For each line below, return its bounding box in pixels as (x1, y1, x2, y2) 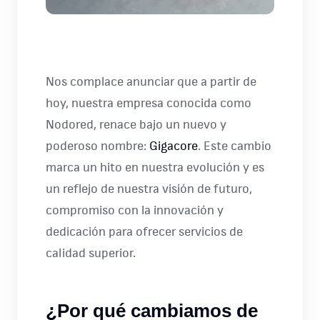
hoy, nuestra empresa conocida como (46, 97, 251, 110)
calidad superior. (46, 247, 136, 260)
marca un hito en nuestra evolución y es (46, 161, 264, 174)
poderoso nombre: (46, 140, 149, 153)
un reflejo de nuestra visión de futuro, (46, 183, 252, 196)
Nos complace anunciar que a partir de (46, 76, 256, 89)
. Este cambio (198, 140, 271, 153)
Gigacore (149, 140, 198, 153)
